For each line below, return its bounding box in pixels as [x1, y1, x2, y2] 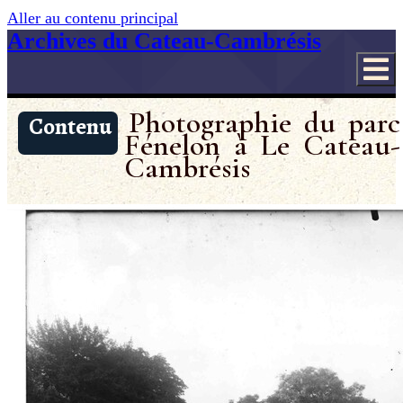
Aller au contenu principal [7, 9, 178, 27]
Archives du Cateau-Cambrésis [7, 28, 321, 54]
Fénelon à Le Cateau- [124, 127, 400, 165]
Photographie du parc [129, 104, 400, 142]
